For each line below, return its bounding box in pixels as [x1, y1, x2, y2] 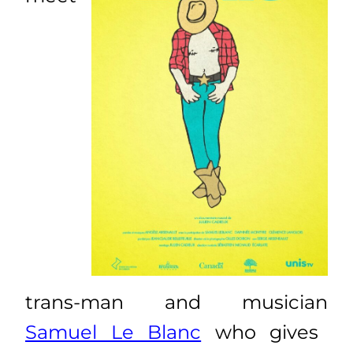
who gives [201, 320, 319, 344]
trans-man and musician [25, 290, 328, 314]
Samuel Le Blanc [25, 320, 202, 344]
